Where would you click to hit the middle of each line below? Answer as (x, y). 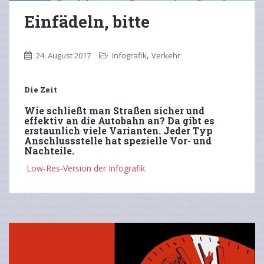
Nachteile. (49, 150)
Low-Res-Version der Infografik (86, 168)
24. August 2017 (63, 55)
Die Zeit (41, 89)
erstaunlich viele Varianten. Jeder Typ (118, 130)
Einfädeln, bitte (87, 21)
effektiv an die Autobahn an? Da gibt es (119, 120)
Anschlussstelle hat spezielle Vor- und (118, 140)
